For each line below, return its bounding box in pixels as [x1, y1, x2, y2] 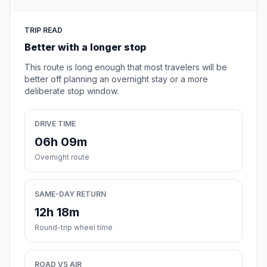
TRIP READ [24, 26, 63, 35]
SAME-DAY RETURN [35, 190, 106, 199]
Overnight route [35, 153, 89, 162]
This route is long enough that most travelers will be [24, 62, 227, 73]
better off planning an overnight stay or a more [24, 74, 208, 85]
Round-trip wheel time [35, 223, 113, 232]
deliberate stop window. [24, 86, 119, 97]
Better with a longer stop [24, 41, 146, 54]
